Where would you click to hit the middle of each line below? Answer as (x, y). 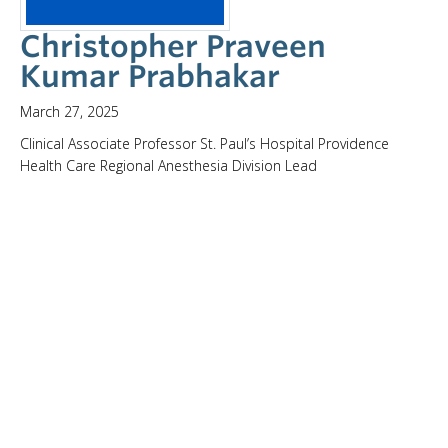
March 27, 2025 (69, 111)
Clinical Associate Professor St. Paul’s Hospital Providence (204, 143)
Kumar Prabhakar (150, 75)
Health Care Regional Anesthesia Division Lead (168, 165)
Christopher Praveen (173, 45)
